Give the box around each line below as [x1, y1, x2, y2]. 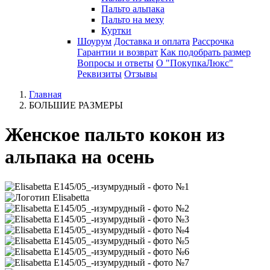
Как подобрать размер [160, 47, 251, 57]
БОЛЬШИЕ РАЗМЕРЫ [29, 100, 123, 110]
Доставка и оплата [114, 36, 190, 46]
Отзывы [124, 69, 157, 79]
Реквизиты [77, 69, 122, 79]
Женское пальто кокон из [5, 124, 225, 146]
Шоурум [77, 36, 111, 46]
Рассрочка [192, 36, 234, 46]
